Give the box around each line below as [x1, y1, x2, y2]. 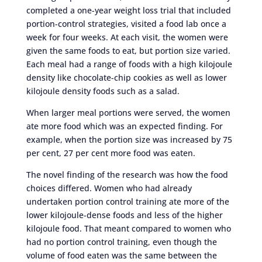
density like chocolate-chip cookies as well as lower [26, 71, 227, 83]
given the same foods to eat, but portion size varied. [26, 44, 230, 56]
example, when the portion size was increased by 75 [26, 133, 232, 145]
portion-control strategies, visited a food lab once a [26, 18, 226, 29]
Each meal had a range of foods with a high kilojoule [26, 58, 232, 70]
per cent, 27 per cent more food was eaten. [26, 147, 195, 158]
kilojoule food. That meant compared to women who [26, 222, 231, 234]
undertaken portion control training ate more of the [26, 195, 229, 207]
